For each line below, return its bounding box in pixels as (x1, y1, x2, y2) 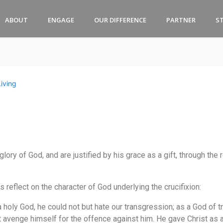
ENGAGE (47, 15, 74, 24)
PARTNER (166, 15, 196, 24)
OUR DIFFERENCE (94, 15, 146, 24)
